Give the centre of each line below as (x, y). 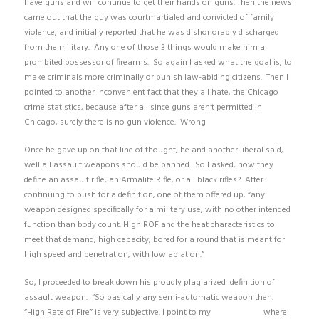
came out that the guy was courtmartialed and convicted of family (149, 17)
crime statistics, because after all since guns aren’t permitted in (143, 107)
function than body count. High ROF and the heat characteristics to (149, 225)
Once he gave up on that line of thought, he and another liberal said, (153, 150)
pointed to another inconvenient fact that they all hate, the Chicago (151, 92)
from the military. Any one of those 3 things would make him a (144, 47)
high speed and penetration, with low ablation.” (114, 255)
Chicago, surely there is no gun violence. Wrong (115, 122)
